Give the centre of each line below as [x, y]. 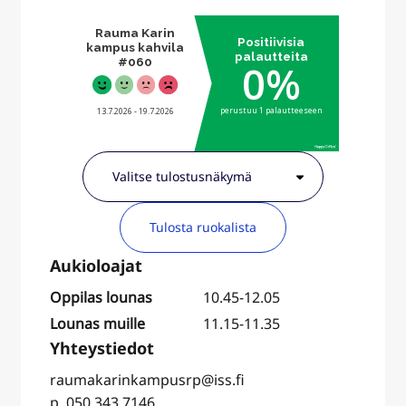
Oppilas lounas [101, 297]
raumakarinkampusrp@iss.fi [149, 379]
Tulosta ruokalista [203, 227]
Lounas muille [97, 323]
